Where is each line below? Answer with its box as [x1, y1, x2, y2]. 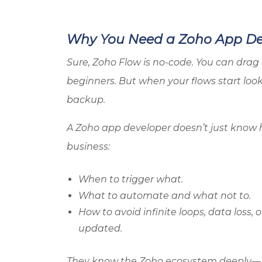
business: [67, 140, 110, 152]
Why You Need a [67, 31, 178, 47]
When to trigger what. [78, 173, 183, 185]
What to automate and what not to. [78, 189, 251, 201]
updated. [78, 222, 122, 234]
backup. [67, 94, 105, 105]
